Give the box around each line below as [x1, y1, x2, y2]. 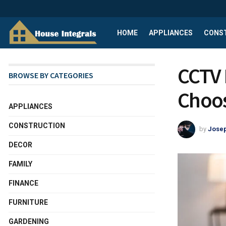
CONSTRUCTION [9, 122, 65, 130]
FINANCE [9, 179, 38, 187]
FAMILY [9, 160, 32, 168]
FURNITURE [9, 198, 48, 206]
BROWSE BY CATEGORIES [9, 70, 93, 80]
